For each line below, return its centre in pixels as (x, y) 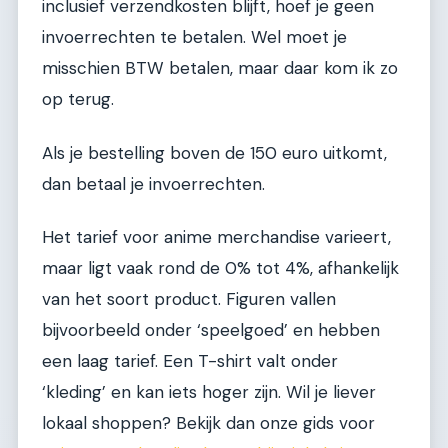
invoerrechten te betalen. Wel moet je (194, 37)
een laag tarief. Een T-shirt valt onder (190, 361)
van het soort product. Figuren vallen (189, 299)
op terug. (78, 99)
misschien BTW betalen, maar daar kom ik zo (220, 68)
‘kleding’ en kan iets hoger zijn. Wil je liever (209, 392)
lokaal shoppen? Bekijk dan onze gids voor (208, 423)
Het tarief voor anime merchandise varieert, (216, 237)
